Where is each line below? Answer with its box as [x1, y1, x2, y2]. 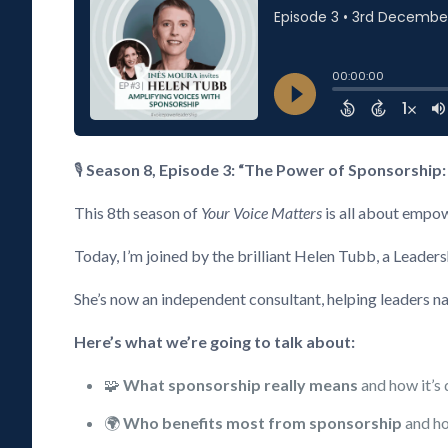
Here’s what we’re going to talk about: [74, 332, 356, 351]
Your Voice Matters [201, 203, 323, 222]
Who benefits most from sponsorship [123, 413, 403, 432]
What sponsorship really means [123, 375, 359, 394]
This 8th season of [74, 203, 202, 222]
